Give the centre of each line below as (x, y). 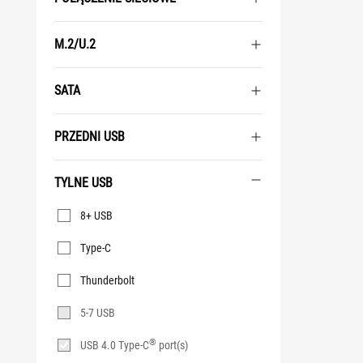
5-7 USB (98, 313)
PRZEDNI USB (90, 137)
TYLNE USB (83, 183)
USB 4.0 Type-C (115, 345)
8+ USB (96, 216)
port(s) (172, 345)
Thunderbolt (107, 280)
